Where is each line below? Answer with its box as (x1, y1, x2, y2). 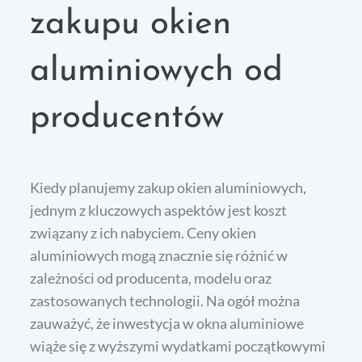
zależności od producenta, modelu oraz (30, 269, 272, 288)
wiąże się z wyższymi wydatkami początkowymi (30, 337, 326, 356)
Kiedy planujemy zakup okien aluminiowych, (30, 179, 307, 197)
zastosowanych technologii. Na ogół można (30, 292, 301, 310)
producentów (30, 101, 225, 137)
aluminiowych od (30, 54, 284, 90)
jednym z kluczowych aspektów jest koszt (30, 201, 288, 220)
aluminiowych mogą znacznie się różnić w (30, 246, 288, 265)
